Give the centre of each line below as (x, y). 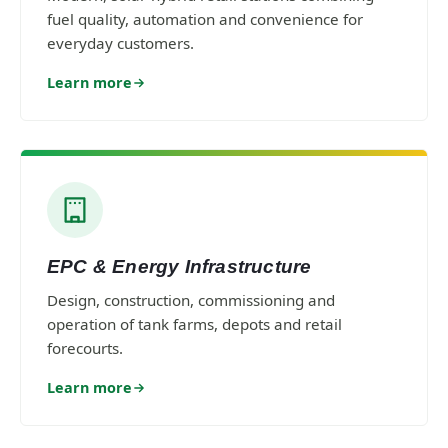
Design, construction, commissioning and (191, 300)
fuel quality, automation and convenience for (205, 19)
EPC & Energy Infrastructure (179, 266)
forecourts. (85, 348)
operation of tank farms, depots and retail (194, 324)
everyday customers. (120, 43)
